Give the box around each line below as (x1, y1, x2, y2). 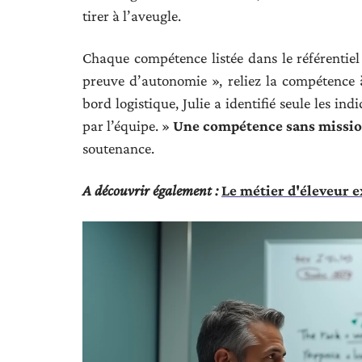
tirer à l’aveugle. (82, 7, 181, 24)
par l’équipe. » (82, 117, 173, 134)
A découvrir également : (82, 182, 218, 199)
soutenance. (82, 140, 154, 157)
